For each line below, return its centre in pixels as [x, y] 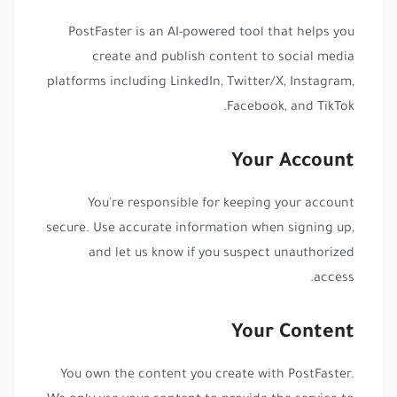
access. [334, 279]
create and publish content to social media [223, 58]
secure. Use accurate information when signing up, [200, 230]
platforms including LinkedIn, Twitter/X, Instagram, [201, 83]
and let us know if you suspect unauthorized [222, 254]
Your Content [293, 334]
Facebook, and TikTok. [291, 108]
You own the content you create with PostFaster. [207, 376]
